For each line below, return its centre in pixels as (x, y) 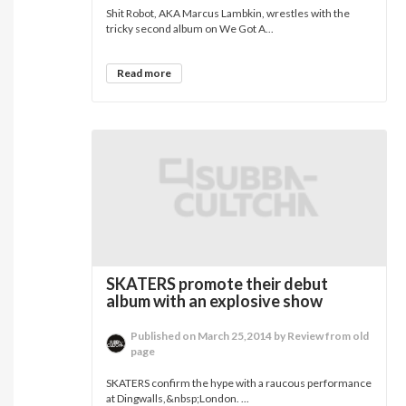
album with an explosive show (215, 301)
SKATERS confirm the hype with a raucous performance (239, 383)
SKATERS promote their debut (217, 284)
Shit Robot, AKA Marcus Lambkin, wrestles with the (228, 13)
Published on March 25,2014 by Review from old (250, 336)
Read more (145, 73)
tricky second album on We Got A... (190, 29)
